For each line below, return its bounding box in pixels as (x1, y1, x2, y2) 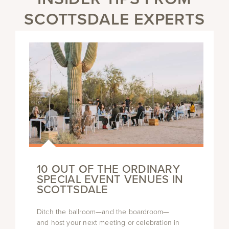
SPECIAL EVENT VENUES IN (36, 171, 184, 188)
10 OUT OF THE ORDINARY (36, 161, 180, 178)
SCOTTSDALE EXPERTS (24, 7, 205, 31)
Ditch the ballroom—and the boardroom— (36, 207, 170, 217)
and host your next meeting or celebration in (36, 217, 180, 227)
